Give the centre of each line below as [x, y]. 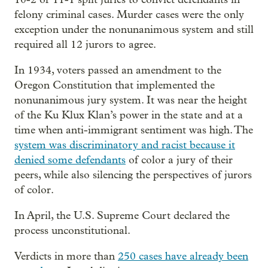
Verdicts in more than [66, 256]
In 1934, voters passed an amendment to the [118, 70]
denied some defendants [70, 160]
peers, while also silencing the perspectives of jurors [133, 175]
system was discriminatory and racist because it [125, 145]
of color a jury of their [179, 160]
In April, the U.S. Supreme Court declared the [122, 216]
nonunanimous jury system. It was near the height [131, 100]
